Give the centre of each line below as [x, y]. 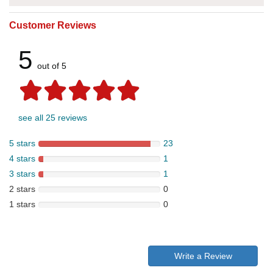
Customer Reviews [53, 26]
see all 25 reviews [53, 118]
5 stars [22, 144]
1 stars [22, 204]
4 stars [22, 159]
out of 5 [52, 66]
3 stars [22, 174]
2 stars [22, 189]
